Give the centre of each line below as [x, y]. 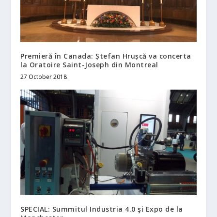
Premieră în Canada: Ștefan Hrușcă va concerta [106, 56]
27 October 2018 [44, 77]
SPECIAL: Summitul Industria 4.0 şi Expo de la [102, 209]
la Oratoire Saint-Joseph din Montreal [89, 65]
